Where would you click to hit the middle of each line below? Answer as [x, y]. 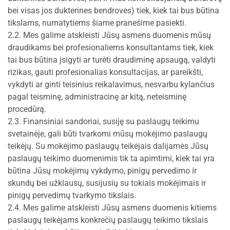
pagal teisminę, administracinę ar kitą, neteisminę [97, 97]
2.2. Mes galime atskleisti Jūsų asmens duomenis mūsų [109, 35]
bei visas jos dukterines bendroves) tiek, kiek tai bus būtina [113, 11]
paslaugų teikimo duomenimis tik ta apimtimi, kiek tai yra [111, 158]
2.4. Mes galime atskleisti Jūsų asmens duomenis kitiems [112, 208]
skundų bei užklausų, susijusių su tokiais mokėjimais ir [107, 183]
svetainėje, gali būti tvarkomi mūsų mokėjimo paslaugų [108, 134]
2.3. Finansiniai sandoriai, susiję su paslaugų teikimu [103, 121]
